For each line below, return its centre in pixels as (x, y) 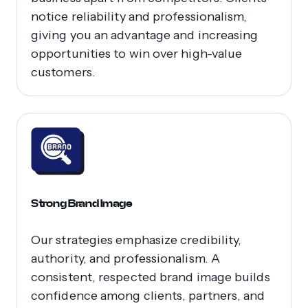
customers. (63, 72)
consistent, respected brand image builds (151, 277)
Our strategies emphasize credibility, (136, 240)
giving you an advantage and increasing (145, 35)
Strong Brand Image (82, 203)
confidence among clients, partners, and (148, 295)
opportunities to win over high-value (137, 53)
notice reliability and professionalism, (139, 16)
